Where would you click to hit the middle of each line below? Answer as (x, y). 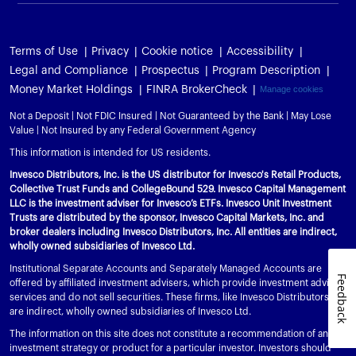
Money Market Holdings (71, 89)
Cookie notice (178, 51)
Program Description (267, 70)
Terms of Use (44, 51)
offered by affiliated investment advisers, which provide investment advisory (179, 282)
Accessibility (259, 51)
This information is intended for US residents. (110, 152)
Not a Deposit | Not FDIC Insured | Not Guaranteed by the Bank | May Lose (170, 116)
